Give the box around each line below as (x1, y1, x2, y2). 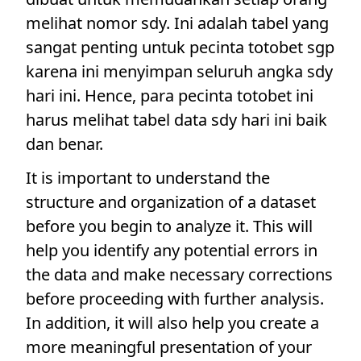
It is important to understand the (26, 167, 270, 189)
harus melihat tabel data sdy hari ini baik (26, 109, 327, 131)
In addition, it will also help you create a (26, 312, 319, 334)
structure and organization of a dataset (26, 191, 316, 213)
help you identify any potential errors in (26, 239, 317, 261)
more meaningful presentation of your (26, 336, 312, 358)
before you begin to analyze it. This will (26, 215, 313, 237)
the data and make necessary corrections (26, 263, 333, 285)
